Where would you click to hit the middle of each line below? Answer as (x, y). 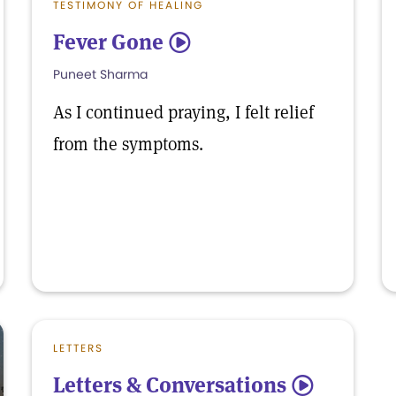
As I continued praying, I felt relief (183, 112)
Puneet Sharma (100, 74)
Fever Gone (108, 42)
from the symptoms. (128, 144)
